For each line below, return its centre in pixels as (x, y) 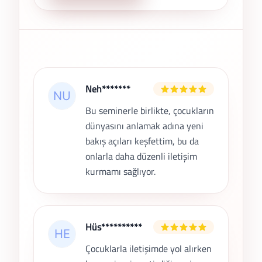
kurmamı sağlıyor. (120, 172)
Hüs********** (114, 227)
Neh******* (108, 89)
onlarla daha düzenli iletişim (141, 156)
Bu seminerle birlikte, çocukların (150, 111)
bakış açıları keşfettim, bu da (142, 141)
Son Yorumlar (60, 74)
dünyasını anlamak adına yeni (144, 126)
